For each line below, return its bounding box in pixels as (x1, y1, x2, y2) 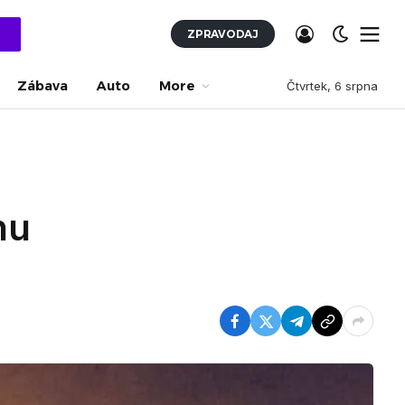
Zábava (17, 77, 68, 94)
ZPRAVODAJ (187, 27, 259, 41)
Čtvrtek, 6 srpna (287, 78, 378, 93)
